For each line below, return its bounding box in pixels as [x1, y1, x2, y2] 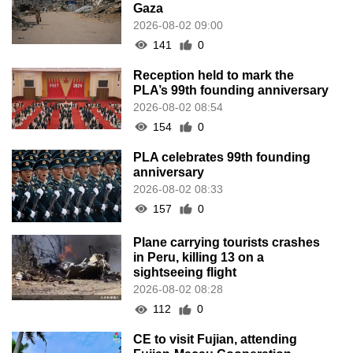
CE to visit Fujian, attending [133, 333, 298, 347]
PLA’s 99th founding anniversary [133, 83, 329, 97]
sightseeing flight [133, 266, 237, 280]
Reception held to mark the [133, 68, 295, 82]
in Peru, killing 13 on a [133, 251, 265, 265]
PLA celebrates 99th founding [133, 150, 311, 164]
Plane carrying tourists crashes [133, 236, 321, 250]
